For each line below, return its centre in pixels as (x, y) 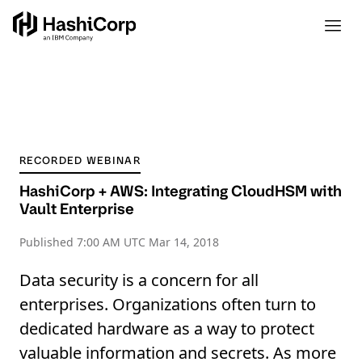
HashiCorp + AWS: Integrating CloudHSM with (181, 191)
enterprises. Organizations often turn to (168, 304)
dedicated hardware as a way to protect (167, 328)
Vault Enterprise (77, 209)
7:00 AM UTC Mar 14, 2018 (148, 242)
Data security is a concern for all (139, 280)
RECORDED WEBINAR (80, 160)
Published (48, 242)
